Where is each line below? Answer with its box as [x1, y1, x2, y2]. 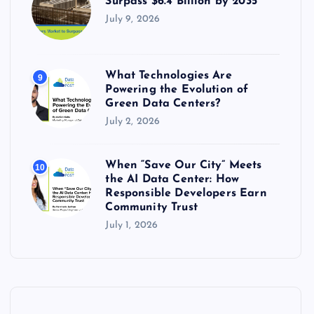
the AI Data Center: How [105, 173, 240, 185]
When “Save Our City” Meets [105, 159, 262, 171]
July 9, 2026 [105, 13, 161, 25]
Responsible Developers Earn [105, 187, 267, 199]
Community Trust [105, 201, 198, 213]
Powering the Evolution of [105, 83, 249, 95]
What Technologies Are [105, 69, 232, 81]
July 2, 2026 [105, 116, 161, 127]
